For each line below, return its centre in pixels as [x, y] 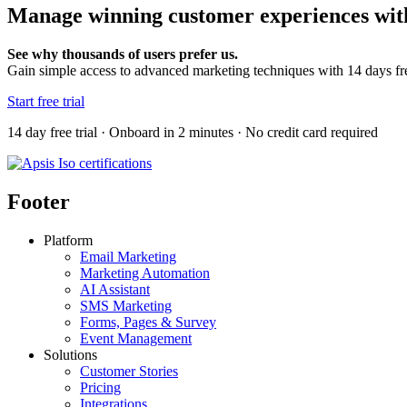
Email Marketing [128, 256]
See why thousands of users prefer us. [123, 54]
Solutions [70, 354]
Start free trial [46, 101]
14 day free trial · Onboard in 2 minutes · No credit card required [193, 132]
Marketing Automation [145, 273]
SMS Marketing [126, 305]
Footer [39, 201]
